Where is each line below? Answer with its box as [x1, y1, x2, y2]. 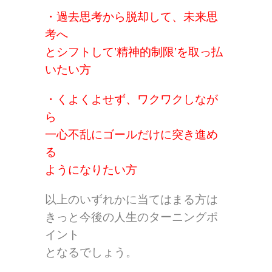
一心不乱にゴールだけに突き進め [45, 128, 218, 141]
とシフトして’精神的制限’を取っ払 [45, 46, 223, 59]
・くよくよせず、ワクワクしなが [45, 93, 218, 106]
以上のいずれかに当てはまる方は [45, 193, 218, 206]
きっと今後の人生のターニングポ [45, 211, 218, 224]
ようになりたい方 [45, 163, 137, 177]
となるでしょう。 [45, 246, 137, 259]
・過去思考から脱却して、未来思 [45, 10, 218, 24]
